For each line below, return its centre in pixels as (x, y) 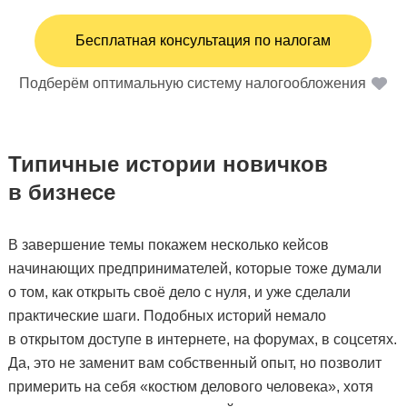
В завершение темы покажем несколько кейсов (168, 244)
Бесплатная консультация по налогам (203, 40)
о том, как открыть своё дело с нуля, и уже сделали (179, 292)
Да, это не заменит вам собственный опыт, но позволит (194, 362)
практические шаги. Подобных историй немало (167, 315)
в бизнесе (61, 192)
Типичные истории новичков (168, 164)
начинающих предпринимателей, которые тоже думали (194, 268)
